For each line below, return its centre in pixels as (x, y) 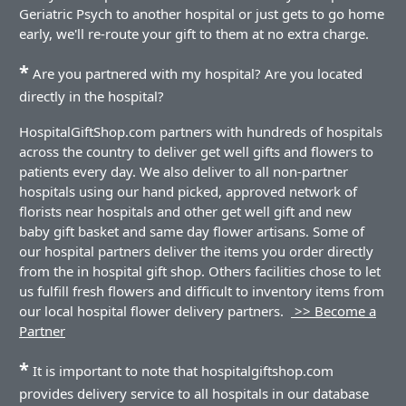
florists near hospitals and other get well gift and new (185, 212)
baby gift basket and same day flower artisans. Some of (192, 232)
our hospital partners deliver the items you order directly (196, 251)
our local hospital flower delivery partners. (155, 311)
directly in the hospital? (92, 97)
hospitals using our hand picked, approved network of (188, 192)
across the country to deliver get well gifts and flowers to (196, 152)
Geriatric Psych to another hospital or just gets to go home (202, 14)
